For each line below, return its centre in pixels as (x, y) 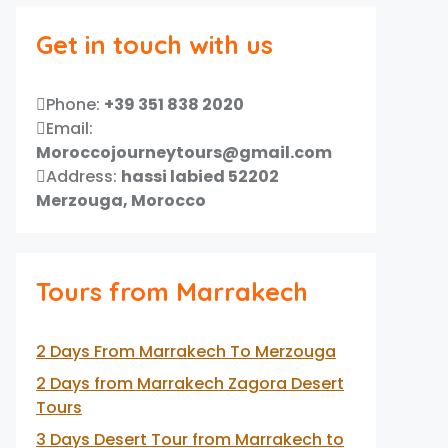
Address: (83, 176)
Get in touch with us (154, 44)
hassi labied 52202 (200, 176)
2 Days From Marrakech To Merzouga (186, 351)
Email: (69, 128)
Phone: (75, 104)
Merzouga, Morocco (121, 200)
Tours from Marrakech (172, 291)
